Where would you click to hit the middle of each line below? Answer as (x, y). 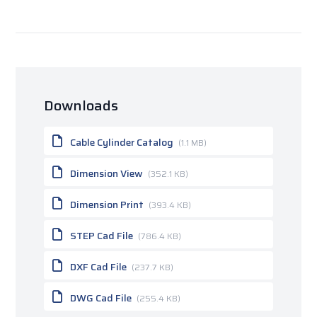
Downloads (81, 106)
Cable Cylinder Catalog (122, 143)
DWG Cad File (101, 298)
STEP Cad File (102, 236)
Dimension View (107, 174)
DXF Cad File (99, 267)
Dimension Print (107, 205)
